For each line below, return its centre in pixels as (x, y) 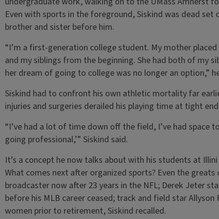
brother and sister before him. (60, 27)
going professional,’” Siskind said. (67, 140)
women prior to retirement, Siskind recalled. (85, 211)
